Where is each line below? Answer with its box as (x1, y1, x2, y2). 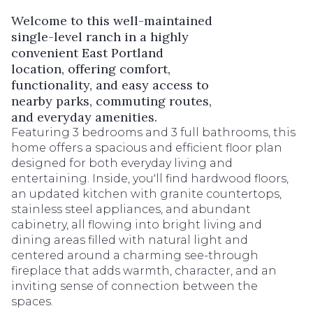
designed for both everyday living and (11, 156, 233, 170)
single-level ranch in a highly (11, 29, 189, 45)
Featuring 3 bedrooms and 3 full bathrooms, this (11, 126, 296, 139)
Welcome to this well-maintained (11, 13, 212, 29)
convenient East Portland (11, 45, 163, 61)
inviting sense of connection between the (11, 279, 258, 293)
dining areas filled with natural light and (11, 233, 248, 247)
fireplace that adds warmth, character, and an (11, 264, 277, 277)
